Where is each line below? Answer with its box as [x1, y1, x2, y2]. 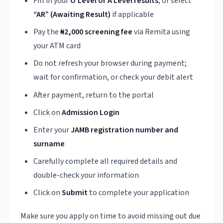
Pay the [33, 26, 60, 38]
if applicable [110, 9, 154, 20]
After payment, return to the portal [33, 89, 154, 101]
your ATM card [33, 40, 81, 52]
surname [33, 138, 65, 149]
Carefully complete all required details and [33, 156, 177, 167]
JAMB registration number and [70, 124, 178, 135]
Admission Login [61, 107, 119, 118]
